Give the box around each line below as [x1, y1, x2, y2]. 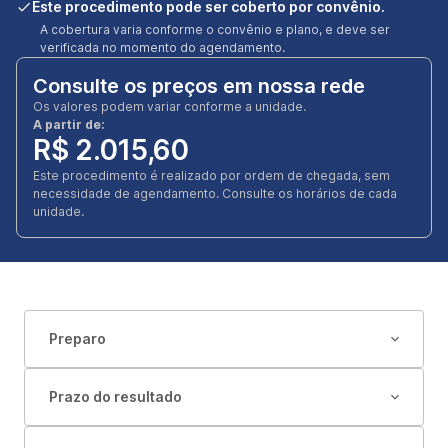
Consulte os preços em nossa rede [33, 74, 365, 98]
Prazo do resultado [49, 388, 182, 405]
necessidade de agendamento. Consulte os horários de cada [33, 186, 397, 201]
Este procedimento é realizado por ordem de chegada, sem [33, 168, 390, 183]
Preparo [49, 330, 106, 347]
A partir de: [33, 117, 105, 132]
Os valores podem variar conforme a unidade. [33, 99, 306, 114]
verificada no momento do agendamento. [40, 40, 285, 55]
